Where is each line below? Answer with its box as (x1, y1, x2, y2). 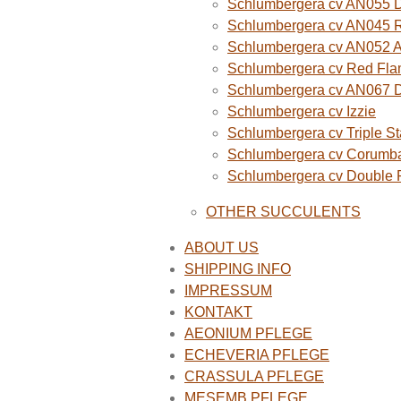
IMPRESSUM (184, 282, 272, 298)
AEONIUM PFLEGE (184, 325, 312, 341)
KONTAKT (184, 303, 252, 320)
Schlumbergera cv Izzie (227, 103, 376, 119)
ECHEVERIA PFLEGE (184, 346, 329, 363)
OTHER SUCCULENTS (206, 203, 361, 219)
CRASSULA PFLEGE (184, 368, 324, 384)
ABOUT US (184, 239, 259, 255)
